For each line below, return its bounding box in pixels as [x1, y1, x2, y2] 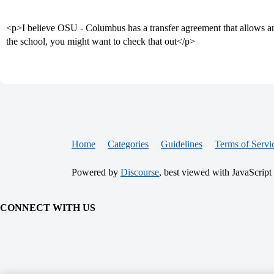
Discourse [120, 167, 159, 177]
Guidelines [161, 139, 202, 149]
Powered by [72, 167, 120, 177]
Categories [108, 139, 149, 149]
